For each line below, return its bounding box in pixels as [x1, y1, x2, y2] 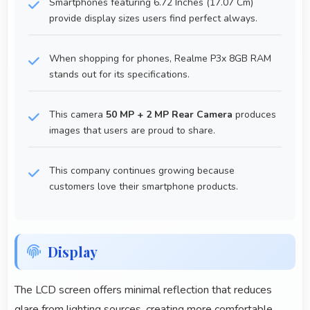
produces [232, 108, 276, 122]
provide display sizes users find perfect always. [49, 12, 257, 26]
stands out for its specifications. [49, 68, 190, 82]
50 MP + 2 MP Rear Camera [106, 108, 232, 122]
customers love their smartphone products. [49, 180, 238, 194]
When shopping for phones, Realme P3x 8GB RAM [49, 52, 271, 66]
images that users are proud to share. [49, 124, 215, 138]
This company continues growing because [49, 164, 235, 178]
